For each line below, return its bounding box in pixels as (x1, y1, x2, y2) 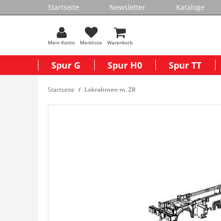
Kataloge (176, 2, 205, 12)
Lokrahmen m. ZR (84, 85, 136, 94)
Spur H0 (107, 59, 142, 71)
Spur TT (169, 59, 202, 71)
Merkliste (80, 39, 102, 46)
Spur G (51, 59, 81, 71)
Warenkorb (107, 39, 133, 46)
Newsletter (110, 2, 146, 12)
